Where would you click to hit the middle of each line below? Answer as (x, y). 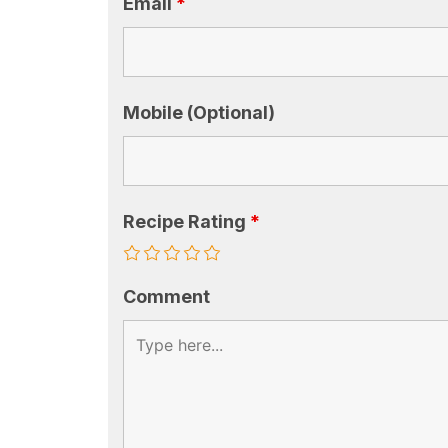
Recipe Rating (186, 221)
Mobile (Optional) (199, 112)
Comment (166, 296)
